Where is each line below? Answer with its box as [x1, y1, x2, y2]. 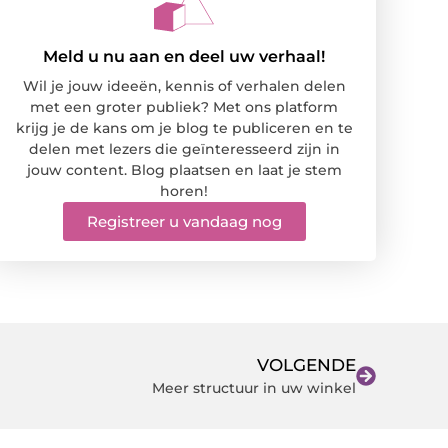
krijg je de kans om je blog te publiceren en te [15, 119, 353, 138]
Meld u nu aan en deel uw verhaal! [43, 47, 325, 67]
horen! [160, 182, 208, 201]
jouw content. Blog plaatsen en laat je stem [26, 161, 342, 180]
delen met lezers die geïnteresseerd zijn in [28, 140, 340, 159]
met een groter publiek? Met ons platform [30, 98, 338, 117]
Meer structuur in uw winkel [152, 378, 356, 397]
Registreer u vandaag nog [86, 212, 282, 232]
